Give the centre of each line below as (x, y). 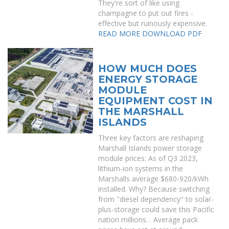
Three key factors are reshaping (151, 138)
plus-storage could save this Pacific (156, 209)
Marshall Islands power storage (150, 148)
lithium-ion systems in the (141, 168)
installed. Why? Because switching (154, 189)
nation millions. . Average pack (148, 220)
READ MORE (119, 33)
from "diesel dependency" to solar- (156, 199)
